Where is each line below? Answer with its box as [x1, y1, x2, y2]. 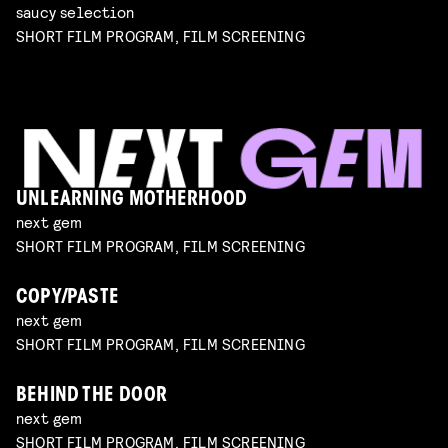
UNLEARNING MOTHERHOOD [16, 191, 248, 211]
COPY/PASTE [16, 289, 119, 309]
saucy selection [16, 2, 134, 22]
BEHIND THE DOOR [16, 387, 167, 407]
